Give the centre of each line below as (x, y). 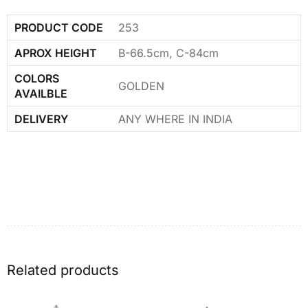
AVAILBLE (41, 93)
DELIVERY (41, 119)
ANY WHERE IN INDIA (175, 119)
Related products (63, 270)
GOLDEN (141, 86)
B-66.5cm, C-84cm (168, 53)
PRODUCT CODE (59, 27)
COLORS (37, 78)
